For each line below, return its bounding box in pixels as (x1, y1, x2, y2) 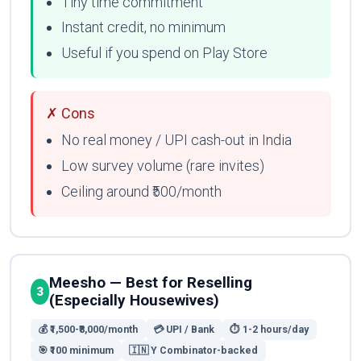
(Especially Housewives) (49, 291, 220, 310)
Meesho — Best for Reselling (49, 273, 253, 293)
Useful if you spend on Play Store (60, 44, 268, 62)
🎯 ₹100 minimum (38, 343, 114, 356)
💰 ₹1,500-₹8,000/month (38, 322, 139, 335)
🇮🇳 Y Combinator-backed (129, 343, 259, 356)
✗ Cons (45, 105, 95, 122)
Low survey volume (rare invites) (60, 157, 264, 175)
